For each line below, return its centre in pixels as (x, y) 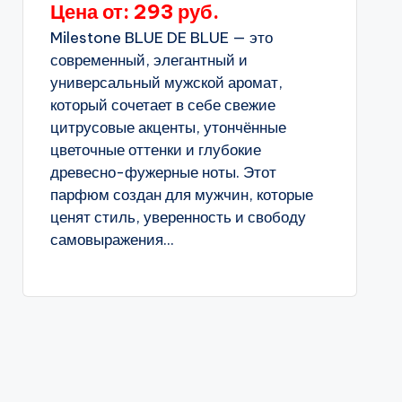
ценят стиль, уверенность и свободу (178, 217)
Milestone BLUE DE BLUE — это (161, 38)
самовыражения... (112, 240)
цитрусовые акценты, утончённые (168, 127)
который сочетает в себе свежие (162, 105)
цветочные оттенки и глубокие (155, 150)
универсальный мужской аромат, (166, 83)
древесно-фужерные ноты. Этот (163, 172)
